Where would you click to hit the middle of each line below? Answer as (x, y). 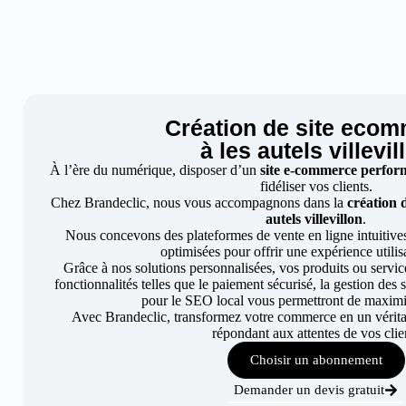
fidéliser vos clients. (316, 186)
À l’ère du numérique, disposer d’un (155, 170)
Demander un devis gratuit (309, 390)
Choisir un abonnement (316, 360)
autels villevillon (314, 219)
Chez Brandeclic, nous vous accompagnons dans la (199, 203)
